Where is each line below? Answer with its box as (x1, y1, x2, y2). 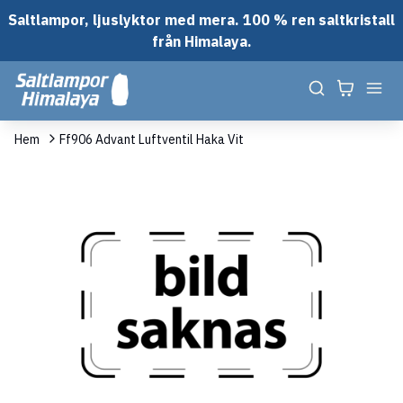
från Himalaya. (151, 32, 252, 50)
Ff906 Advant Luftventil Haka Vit (59, 130, 244, 148)
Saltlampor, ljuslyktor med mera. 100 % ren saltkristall (8, 11, 395, 29)
